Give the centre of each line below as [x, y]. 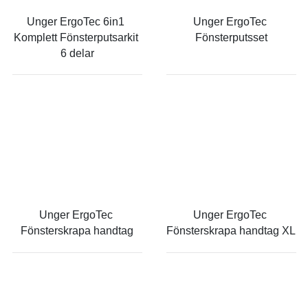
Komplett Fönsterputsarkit [77, 37]
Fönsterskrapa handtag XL [231, 231]
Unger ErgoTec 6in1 [77, 21]
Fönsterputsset [231, 37]
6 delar [77, 53]
